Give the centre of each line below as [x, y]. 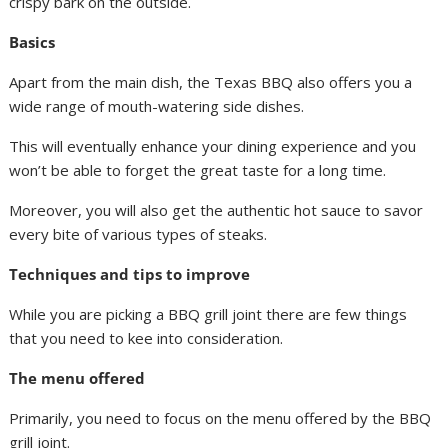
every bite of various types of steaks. [140, 234]
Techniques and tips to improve [130, 274]
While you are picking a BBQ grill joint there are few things [208, 314]
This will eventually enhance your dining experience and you [213, 146]
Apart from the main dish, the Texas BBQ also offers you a [211, 82]
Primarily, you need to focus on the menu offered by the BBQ [220, 418]
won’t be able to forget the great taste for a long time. [198, 170]
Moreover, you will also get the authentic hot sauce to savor [216, 210]
